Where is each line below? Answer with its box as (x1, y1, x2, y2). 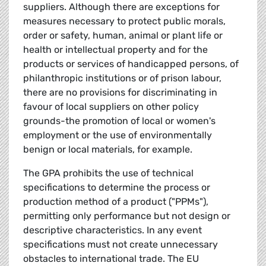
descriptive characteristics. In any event (23, 224, 202, 236)
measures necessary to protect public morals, (23, 15, 226, 27)
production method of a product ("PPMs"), (23, 196, 208, 208)
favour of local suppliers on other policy (23, 101, 199, 113)
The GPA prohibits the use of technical (23, 167, 194, 179)
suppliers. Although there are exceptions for (23, 1, 220, 13)
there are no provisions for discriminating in (23, 87, 217, 99)
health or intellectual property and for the (23, 44, 208, 56)
